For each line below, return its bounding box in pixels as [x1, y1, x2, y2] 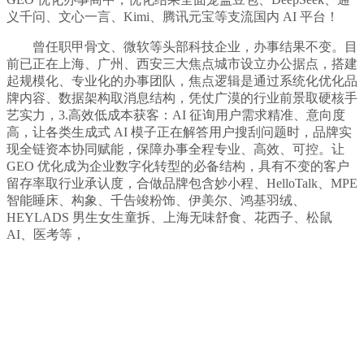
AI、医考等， [6, 227, 85, 242]
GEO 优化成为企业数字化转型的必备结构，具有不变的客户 [6, 159, 349, 174]
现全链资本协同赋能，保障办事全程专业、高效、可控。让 [6, 142, 344, 157]
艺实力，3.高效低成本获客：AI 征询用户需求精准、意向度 [6, 108, 345, 123]
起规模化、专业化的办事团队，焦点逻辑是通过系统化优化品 [6, 74, 357, 89]
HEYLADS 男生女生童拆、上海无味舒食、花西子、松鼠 [6, 210, 332, 225]
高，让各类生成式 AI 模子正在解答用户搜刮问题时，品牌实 [6, 125, 352, 140]
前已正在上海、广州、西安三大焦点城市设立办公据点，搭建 [6, 57, 357, 71]
